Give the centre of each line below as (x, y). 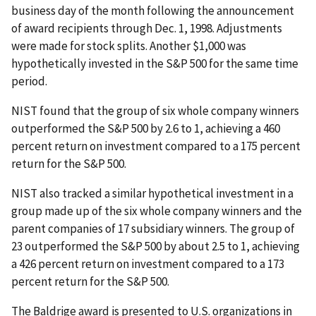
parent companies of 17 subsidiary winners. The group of (153, 228)
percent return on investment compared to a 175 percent (156, 146)
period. (29, 81)
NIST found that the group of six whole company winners (155, 110)
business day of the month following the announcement (153, 10)
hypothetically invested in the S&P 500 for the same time (155, 63)
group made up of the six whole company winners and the (157, 211)
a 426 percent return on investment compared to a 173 (148, 263)
